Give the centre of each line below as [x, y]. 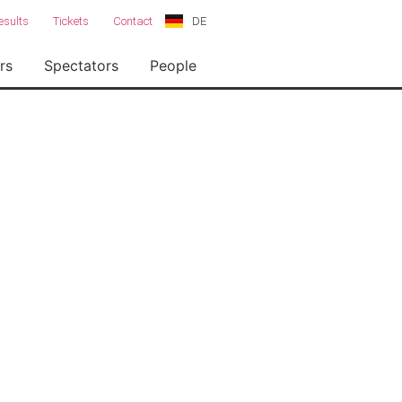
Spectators [81, 66]
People [173, 66]
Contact [133, 21]
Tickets [70, 21]
